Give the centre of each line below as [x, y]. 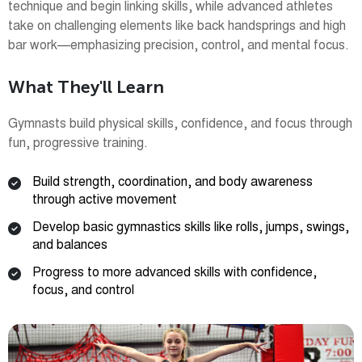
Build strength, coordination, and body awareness [173, 182]
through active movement [105, 200]
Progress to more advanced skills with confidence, [175, 273]
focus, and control [83, 290]
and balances [70, 245]
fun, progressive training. [78, 143]
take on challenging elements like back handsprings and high [177, 26]
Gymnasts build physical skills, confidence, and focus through [180, 124]
